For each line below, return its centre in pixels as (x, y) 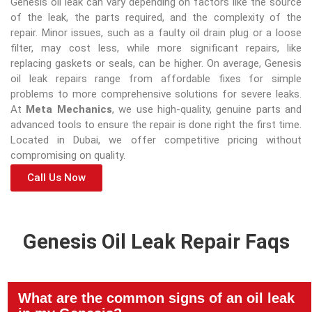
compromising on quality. (69, 155)
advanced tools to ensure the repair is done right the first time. (156, 124)
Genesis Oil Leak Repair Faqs (156, 242)
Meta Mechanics (69, 109)
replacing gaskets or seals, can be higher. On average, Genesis (156, 63)
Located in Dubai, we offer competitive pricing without (156, 140)
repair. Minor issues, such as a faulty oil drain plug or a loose (156, 32)
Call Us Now (56, 178)
